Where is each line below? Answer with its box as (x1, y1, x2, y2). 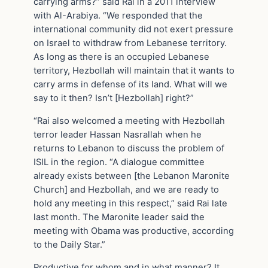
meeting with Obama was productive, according (33, 226, 234, 237)
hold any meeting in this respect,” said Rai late (33, 198, 227, 209)
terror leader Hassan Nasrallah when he (33, 129, 202, 141)
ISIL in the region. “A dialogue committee (33, 157, 205, 168)
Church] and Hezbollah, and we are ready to (33, 184, 219, 196)
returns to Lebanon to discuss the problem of (33, 143, 224, 154)
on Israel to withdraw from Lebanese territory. (33, 38, 227, 49)
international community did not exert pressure (33, 24, 233, 35)
